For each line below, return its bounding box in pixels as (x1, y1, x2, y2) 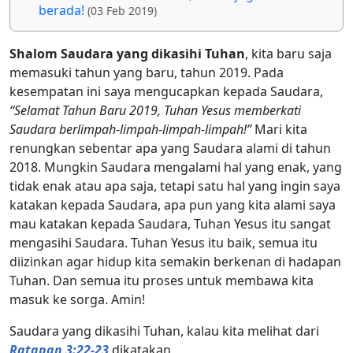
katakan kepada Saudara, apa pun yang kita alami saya (9, 195, 336, 214)
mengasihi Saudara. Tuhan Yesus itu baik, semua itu (9, 233, 318, 251)
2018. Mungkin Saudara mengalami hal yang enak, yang (9, 158, 342, 176)
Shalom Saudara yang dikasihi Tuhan (9, 44, 245, 62)
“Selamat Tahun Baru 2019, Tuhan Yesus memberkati (9, 101, 301, 119)
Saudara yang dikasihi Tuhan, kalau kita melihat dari (9, 321, 319, 340)
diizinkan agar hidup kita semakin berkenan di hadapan (9, 252, 341, 270)
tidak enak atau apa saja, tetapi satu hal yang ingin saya (9, 176, 340, 195)
